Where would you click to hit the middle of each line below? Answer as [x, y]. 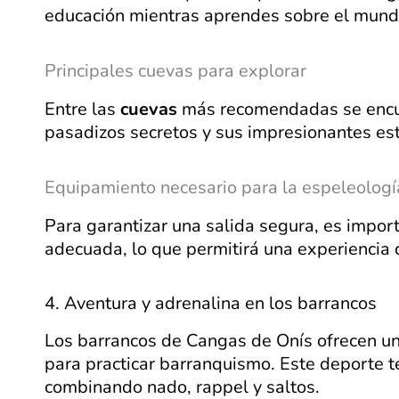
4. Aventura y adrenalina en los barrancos [211, 303]
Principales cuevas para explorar [175, 70]
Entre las [82, 109]
